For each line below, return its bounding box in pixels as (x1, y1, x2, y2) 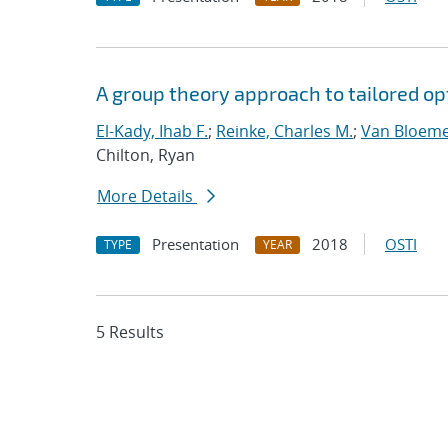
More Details (97, 185, 197, 207)
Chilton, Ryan (96, 144, 195, 166)
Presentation (152, 234, 239, 254)
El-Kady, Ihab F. (96, 120, 208, 142)
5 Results (96, 321, 164, 343)
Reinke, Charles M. (216, 120, 353, 142)
